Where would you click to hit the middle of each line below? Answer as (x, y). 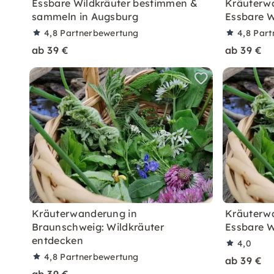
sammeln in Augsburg (85, 17)
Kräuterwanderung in (85, 213)
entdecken (57, 240)
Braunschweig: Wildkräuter (98, 227)
